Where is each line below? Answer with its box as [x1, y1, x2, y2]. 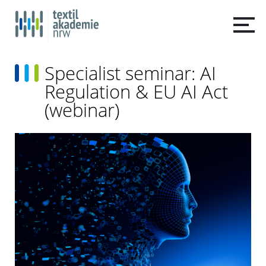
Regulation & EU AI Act [45, 79, 228, 104]
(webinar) [45, 97, 119, 123]
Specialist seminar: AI [45, 61, 216, 86]
